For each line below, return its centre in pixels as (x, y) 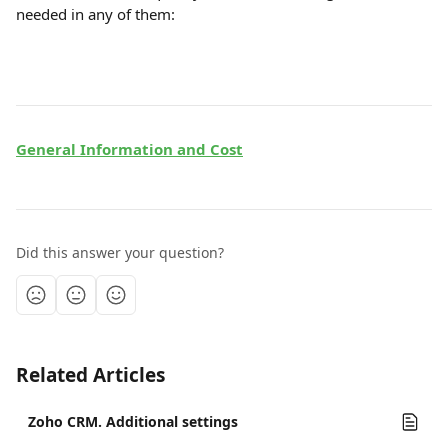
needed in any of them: (95, 14)
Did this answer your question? (120, 252)
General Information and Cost (129, 149)
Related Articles (90, 375)
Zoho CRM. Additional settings (133, 421)
